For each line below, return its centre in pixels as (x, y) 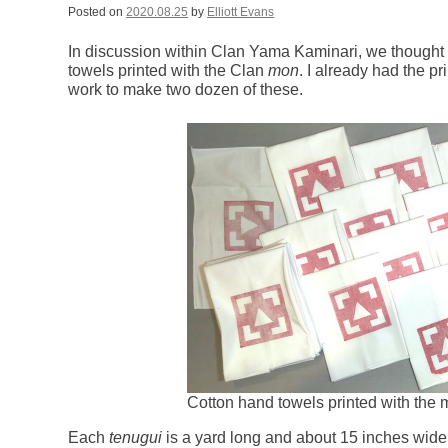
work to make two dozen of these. (186, 90)
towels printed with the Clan (168, 71)
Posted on (97, 12)
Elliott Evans (241, 12)
